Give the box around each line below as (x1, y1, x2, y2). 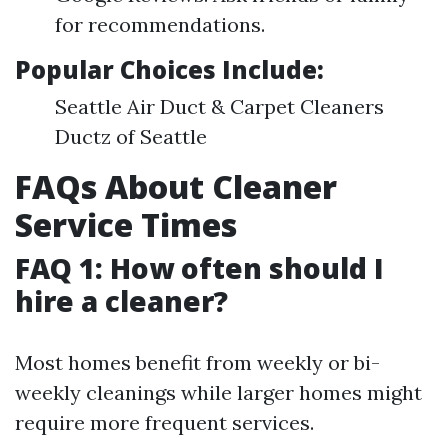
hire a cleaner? (15, 282, 228, 321)
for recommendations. (55, 12, 265, 38)
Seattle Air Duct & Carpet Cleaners (55, 94, 384, 120)
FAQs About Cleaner (15, 165, 337, 209)
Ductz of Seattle (55, 124, 207, 150)
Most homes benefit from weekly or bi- (15, 350, 380, 376)
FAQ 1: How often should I (15, 249, 384, 288)
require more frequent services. (15, 410, 314, 436)
